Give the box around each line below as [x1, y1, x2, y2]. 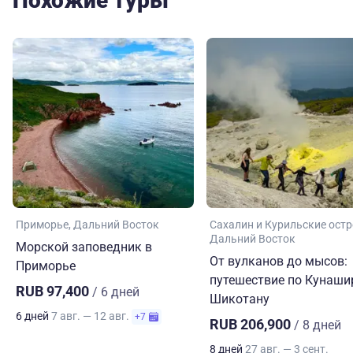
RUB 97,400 [16, 283, 92, 300]
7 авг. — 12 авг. [51, 310, 132, 323]
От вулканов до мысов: [210, 254, 347, 269]
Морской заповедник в [16, 240, 152, 255]
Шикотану [210, 292, 269, 307]
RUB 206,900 [210, 316, 294, 333]
